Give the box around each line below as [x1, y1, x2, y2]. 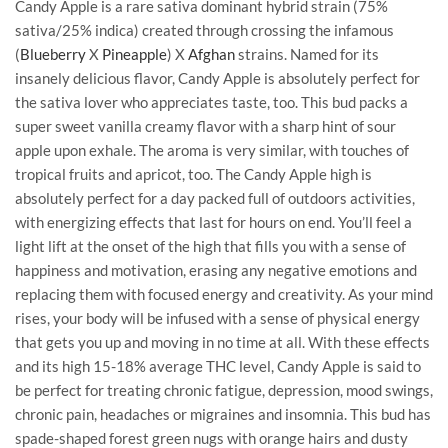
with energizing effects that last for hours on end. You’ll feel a [15, 212, 412, 231]
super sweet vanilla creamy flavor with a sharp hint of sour [15, 116, 396, 135]
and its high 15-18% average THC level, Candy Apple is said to [15, 356, 421, 375]
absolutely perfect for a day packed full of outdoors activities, [15, 188, 415, 207]
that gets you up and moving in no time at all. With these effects [15, 332, 430, 351]
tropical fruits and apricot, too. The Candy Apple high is [15, 164, 372, 183]
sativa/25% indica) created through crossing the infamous [15, 20, 394, 39]
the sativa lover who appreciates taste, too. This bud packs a [15, 92, 408, 111]
